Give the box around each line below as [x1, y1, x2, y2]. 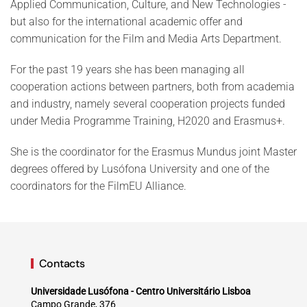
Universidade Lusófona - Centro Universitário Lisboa [31, 286, 251, 297]
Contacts [38, 256, 85, 271]
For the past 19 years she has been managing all [10, 63, 245, 77]
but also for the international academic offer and [10, 15, 243, 29]
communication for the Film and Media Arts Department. [10, 32, 282, 46]
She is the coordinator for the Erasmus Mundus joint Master [10, 145, 297, 159]
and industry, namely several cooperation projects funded [10, 97, 285, 111]
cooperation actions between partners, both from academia [10, 80, 295, 94]
